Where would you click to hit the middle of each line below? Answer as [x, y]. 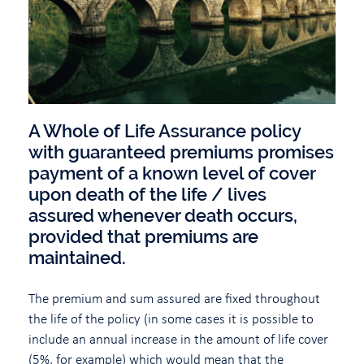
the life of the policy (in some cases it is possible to [171, 318]
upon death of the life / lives [147, 194]
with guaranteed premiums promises [181, 152]
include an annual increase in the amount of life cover [178, 338]
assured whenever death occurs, [163, 215]
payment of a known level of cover [172, 173]
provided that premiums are [143, 236]
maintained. [77, 257]
